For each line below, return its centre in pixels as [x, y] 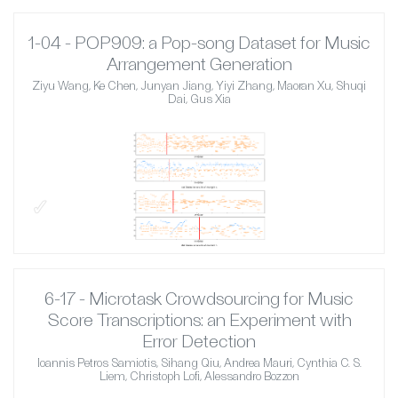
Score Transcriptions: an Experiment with [199, 319]
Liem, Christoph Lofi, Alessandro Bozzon [199, 376]
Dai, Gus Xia [199, 99]
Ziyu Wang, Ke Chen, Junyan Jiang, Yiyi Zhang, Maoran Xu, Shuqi [199, 86]
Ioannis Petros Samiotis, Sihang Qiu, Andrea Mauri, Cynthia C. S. [199, 363]
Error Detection [199, 341]
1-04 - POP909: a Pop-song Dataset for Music [199, 42]
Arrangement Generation [199, 64]
